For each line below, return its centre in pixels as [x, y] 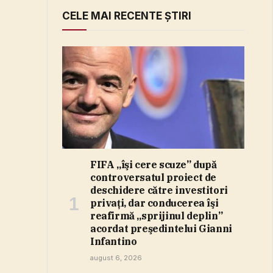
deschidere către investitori [159, 190]
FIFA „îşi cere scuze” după [154, 165]
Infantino [114, 242]
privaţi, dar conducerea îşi [154, 203]
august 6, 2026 [116, 258]
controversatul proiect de [154, 178]
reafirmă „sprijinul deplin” [157, 216]
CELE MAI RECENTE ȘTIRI [127, 16]
